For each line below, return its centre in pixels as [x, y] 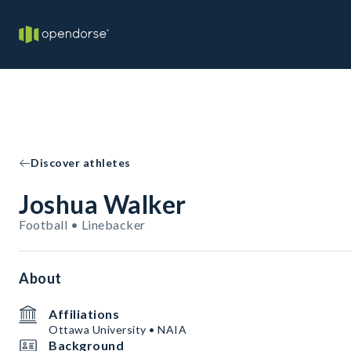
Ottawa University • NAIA [118, 329]
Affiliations [84, 314]
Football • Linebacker [82, 224]
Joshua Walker [103, 204]
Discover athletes [81, 163]
